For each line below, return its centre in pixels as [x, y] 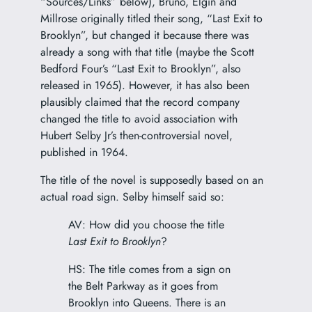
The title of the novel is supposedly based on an [151, 180]
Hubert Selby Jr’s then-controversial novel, [136, 135]
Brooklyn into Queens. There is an [147, 302]
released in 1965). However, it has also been [145, 85]
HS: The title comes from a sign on [149, 269]
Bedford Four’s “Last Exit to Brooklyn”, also [140, 68]
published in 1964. [84, 152]
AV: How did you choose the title [146, 224]
